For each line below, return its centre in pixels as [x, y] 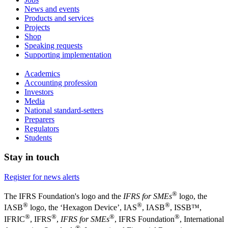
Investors [39, 92]
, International [202, 219]
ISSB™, [188, 208]
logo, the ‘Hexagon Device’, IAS [82, 208]
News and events [52, 9]
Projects [37, 27]
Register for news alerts [42, 177]
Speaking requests [53, 45]
